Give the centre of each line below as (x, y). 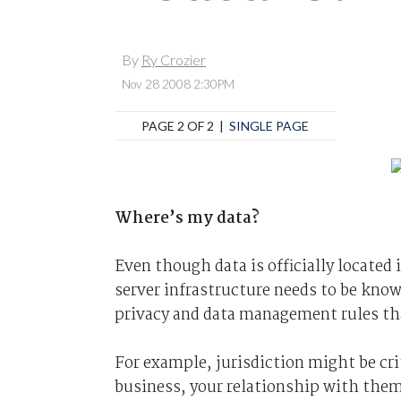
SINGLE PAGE (269, 125)
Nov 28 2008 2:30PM (178, 84)
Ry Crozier (173, 60)
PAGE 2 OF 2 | (185, 125)
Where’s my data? (187, 218)
